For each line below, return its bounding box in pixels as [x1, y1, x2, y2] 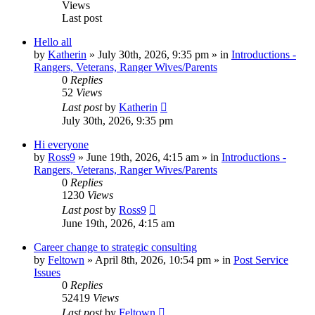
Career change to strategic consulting [34, 240, 197, 253]
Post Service [233, 253, 288, 266]
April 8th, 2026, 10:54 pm [95, 253, 211, 266]
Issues [34, 266, 60, 278]
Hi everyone [34, 138, 89, 150]
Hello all [34, 35, 72, 48]
